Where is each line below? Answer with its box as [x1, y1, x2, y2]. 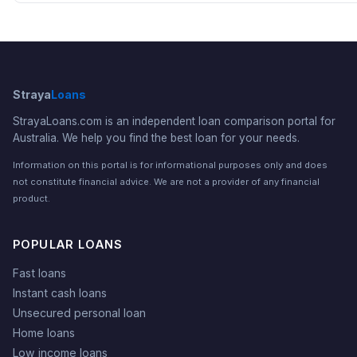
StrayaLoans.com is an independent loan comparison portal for [13, 115, 335, 128]
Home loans [13, 326, 75, 340]
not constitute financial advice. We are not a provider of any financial [13, 176, 320, 188]
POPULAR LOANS [13, 237, 123, 252]
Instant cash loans [13, 286, 107, 300]
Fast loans [13, 266, 66, 280]
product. [13, 193, 50, 205]
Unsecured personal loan [13, 306, 146, 320]
